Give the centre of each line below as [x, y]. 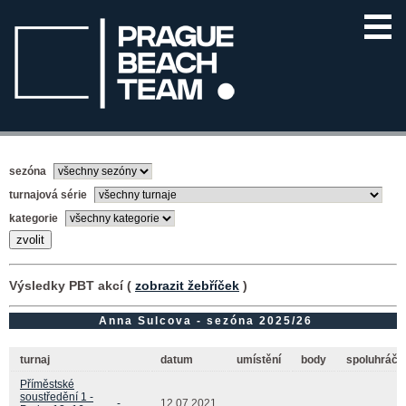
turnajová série [49, 194]
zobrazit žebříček [187, 285]
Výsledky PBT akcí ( [72, 285]
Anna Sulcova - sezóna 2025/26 [203, 320]
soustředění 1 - [57, 396]
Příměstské [47, 384]
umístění [259, 359]
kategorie [35, 218]
